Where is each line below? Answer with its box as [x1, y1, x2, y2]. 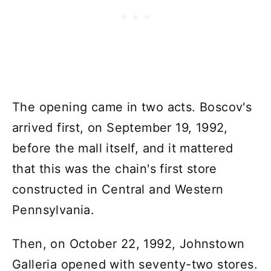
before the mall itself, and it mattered [12, 140, 233, 155]
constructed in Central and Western [12, 181, 224, 197]
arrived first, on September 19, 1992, [12, 120, 228, 135]
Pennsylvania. [12, 202, 95, 217]
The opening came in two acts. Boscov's [12, 99, 252, 114]
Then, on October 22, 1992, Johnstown [12, 236, 245, 251]
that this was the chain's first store [12, 161, 217, 176]
